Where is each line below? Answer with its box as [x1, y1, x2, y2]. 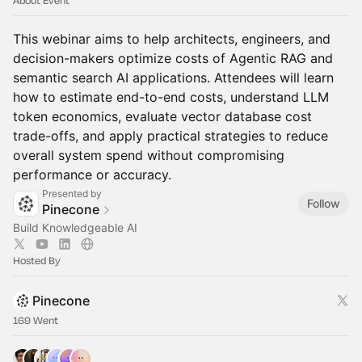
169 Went [13, 314, 58, 326]
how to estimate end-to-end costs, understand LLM [13, 89, 329, 105]
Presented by [42, 187, 102, 200]
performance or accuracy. [13, 166, 171, 183]
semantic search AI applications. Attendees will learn [13, 69, 334, 86]
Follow [307, 196, 340, 210]
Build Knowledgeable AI [13, 221, 137, 234]
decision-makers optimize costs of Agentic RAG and [13, 50, 333, 66]
